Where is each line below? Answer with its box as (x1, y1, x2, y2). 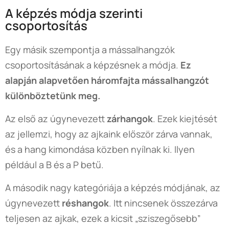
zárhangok (107, 112, 153, 125)
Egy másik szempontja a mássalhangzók (5, 43, 175, 56)
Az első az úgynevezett (5, 112, 107, 125)
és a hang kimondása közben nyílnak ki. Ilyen (5, 143, 195, 155)
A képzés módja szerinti (5, 5, 143, 21)
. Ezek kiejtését (153, 112, 217, 125)
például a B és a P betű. (5, 158, 104, 171)
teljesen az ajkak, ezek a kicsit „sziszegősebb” (5, 212, 201, 224)
